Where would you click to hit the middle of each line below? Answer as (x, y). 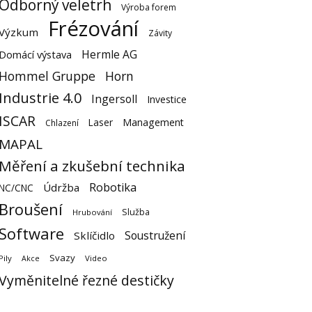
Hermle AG (109, 54)
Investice (167, 99)
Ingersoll (114, 99)
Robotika (113, 187)
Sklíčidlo (94, 235)
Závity (160, 33)
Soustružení (155, 235)
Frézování (93, 29)
